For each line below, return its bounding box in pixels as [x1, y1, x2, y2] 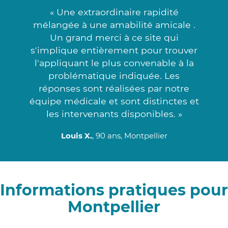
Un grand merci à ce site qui [49, 32, 179, 43]
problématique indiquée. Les [48, 70, 180, 81]
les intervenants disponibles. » [46, 108, 182, 119]
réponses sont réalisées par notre [39, 82, 189, 94]
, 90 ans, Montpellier [92, 130, 167, 140]
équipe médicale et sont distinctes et [29, 95, 199, 106]
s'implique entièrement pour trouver [31, 44, 197, 55]
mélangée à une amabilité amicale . [33, 19, 195, 30]
